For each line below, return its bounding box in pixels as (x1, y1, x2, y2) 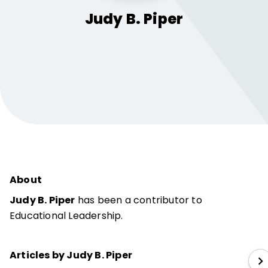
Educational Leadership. (10, 209, 123, 223)
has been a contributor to (75, 193, 202, 207)
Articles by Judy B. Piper (10, 248, 132, 262)
